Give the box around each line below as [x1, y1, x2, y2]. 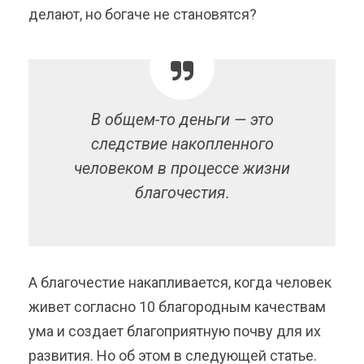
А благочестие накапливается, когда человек [28, 274, 331, 292]
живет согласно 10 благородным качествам [28, 298, 326, 316]
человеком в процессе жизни [74, 159, 290, 179]
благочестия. [134, 184, 230, 203]
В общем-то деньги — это [90, 110, 274, 130]
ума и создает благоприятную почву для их [28, 323, 321, 340]
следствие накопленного [90, 135, 274, 154]
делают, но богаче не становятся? [28, 6, 257, 24]
